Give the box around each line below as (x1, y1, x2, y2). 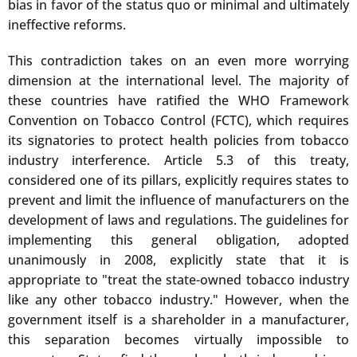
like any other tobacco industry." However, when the (8, 290, 349, 308)
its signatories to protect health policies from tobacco (8, 131, 349, 149)
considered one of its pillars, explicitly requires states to (8, 171, 349, 189)
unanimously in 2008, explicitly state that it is (8, 250, 349, 269)
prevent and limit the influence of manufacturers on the (8, 190, 349, 209)
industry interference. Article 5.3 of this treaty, (8, 151, 349, 169)
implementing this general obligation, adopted (8, 230, 349, 249)
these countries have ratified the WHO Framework (8, 91, 349, 109)
